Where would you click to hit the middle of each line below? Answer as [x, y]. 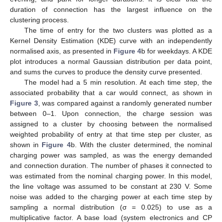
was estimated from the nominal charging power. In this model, [111, 176]
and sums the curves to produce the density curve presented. [106, 72]
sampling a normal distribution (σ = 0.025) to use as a [111, 207]
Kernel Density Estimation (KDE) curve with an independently [111, 40]
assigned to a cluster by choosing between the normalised [111, 124]
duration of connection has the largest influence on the [111, 9]
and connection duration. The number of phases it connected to [111, 165]
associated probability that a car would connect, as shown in [111, 92]
